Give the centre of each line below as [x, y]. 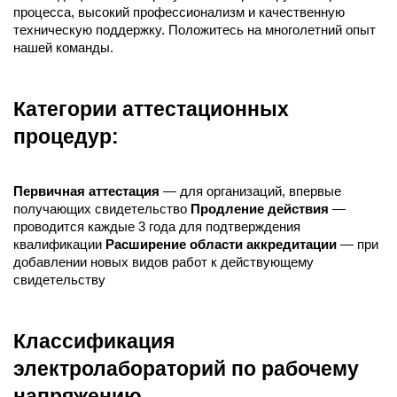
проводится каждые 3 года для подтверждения [157, 227]
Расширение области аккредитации [221, 245]
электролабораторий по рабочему [186, 369]
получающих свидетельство [102, 209]
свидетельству [59, 280]
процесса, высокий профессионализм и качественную [179, 12]
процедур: [66, 136]
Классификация [94, 341]
